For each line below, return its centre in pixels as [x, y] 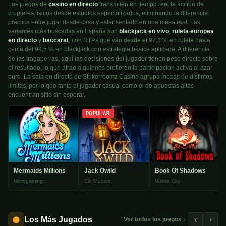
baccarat [56, 41]
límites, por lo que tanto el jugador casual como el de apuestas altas [101, 86]
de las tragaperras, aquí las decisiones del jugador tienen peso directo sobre [113, 59]
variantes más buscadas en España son [64, 32]
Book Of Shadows [180, 170]
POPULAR [98, 114]
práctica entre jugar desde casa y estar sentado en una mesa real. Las [104, 22]
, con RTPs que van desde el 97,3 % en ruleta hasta [139, 41]
